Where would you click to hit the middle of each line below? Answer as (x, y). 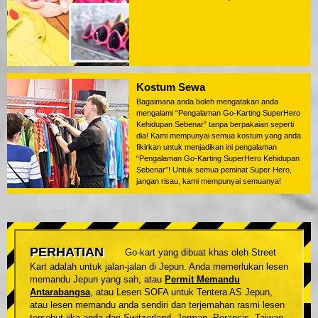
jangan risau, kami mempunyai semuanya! (209, 181)
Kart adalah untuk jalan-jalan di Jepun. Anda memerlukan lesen (159, 267)
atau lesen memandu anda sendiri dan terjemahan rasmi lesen (157, 305)
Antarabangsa (60, 292)
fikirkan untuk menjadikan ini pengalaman (207, 147)
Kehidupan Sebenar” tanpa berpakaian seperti (215, 125)
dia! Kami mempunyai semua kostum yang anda (219, 136)
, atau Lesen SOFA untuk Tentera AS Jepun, (181, 292)
